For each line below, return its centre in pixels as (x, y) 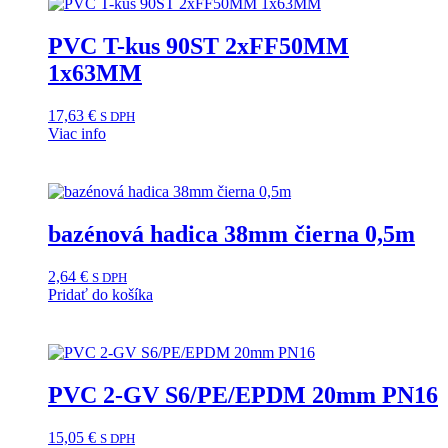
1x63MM (95, 73)
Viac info (77, 134)
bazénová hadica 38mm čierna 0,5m (231, 234)
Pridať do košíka (100, 295)
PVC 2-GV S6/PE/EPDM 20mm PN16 (243, 394)
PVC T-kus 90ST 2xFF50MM (198, 46)
